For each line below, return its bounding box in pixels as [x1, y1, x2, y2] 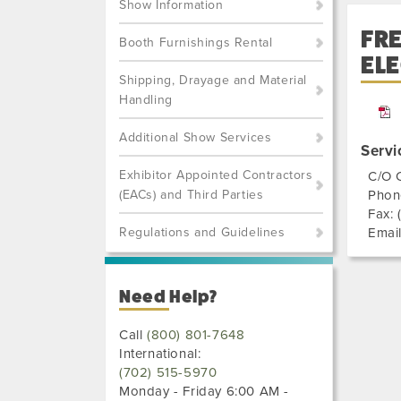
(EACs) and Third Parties [119, 187, 264, 202]
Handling [119, 92, 173, 107]
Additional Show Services [119, 130, 272, 145]
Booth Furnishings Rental [119, 35, 273, 50]
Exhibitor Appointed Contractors [119, 167, 313, 183]
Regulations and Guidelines [119, 225, 286, 240]
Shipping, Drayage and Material [119, 73, 308, 88]
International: [119, 346, 201, 362]
